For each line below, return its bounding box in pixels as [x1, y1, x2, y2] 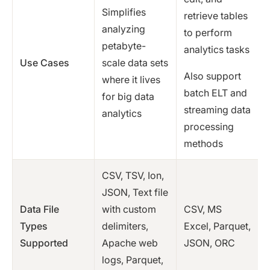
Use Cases [20, 57, 69, 69]
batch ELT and [184, 87, 247, 99]
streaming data [184, 104, 251, 116]
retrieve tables [184, 10, 248, 22]
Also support [184, 70, 241, 83]
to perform [184, 27, 232, 39]
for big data [102, 90, 154, 103]
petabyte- [102, 40, 146, 52]
